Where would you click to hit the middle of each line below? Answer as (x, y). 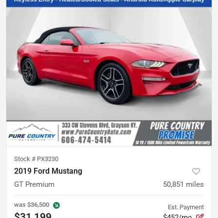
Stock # (26, 159)
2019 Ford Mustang (48, 171)
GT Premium (34, 184)
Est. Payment (186, 207)
